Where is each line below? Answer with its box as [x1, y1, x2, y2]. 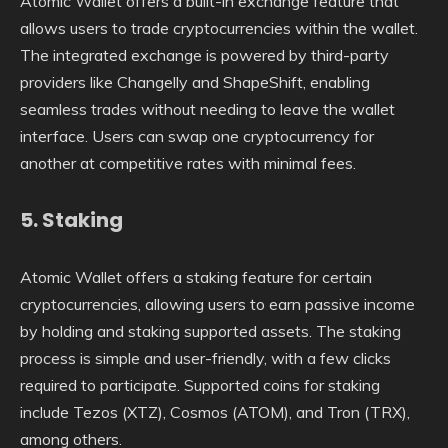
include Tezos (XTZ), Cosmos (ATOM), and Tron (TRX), [20, 401, 410, 422]
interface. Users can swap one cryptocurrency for [20, 125, 374, 146]
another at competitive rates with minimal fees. [20, 152, 356, 173]
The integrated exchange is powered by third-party [20, 44, 389, 65]
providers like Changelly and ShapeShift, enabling [20, 71, 370, 92]
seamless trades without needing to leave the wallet [20, 98, 395, 119]
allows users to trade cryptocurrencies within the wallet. [20, 17, 418, 38]
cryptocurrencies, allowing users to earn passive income [20, 293, 415, 314]
